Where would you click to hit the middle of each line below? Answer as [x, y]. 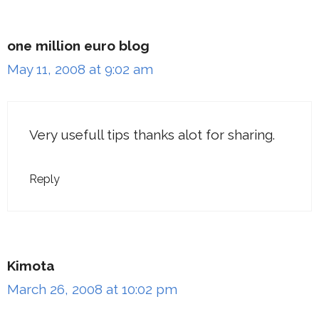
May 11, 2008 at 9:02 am [80, 69]
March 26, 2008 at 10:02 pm [92, 289]
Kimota [31, 265]
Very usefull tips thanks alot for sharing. [152, 135]
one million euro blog [78, 45]
